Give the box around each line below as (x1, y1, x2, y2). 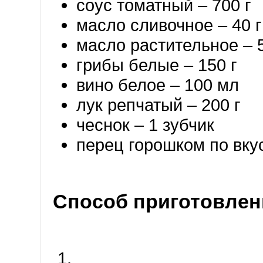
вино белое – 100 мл (76, 75, 239, 95)
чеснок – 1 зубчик (76, 114, 214, 134)
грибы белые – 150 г (76, 55, 237, 75)
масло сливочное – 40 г (76, 15, 262, 35)
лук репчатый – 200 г (76, 95, 241, 114)
